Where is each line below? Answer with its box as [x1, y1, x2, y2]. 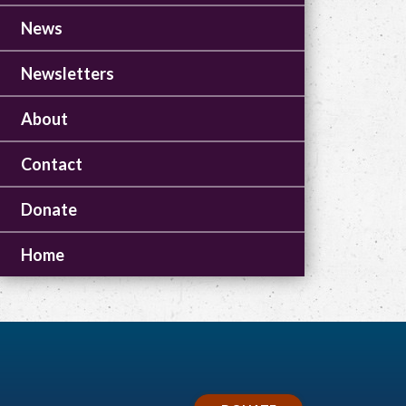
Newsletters [20, 63, 114, 83]
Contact [20, 154, 82, 174]
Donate [20, 199, 77, 219]
